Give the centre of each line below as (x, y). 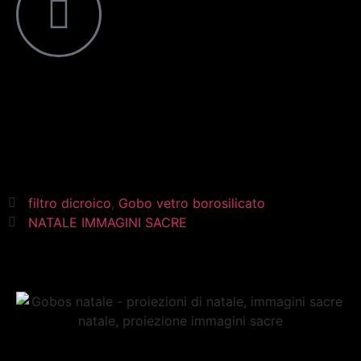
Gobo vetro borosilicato (192, 203)
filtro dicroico (70, 203)
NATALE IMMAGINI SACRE (108, 222)
